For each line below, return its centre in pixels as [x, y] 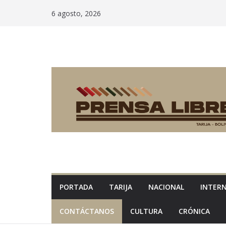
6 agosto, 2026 [76, 13]
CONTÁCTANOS [87, 211]
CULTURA [146, 211]
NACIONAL [166, 187]
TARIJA [121, 187]
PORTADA [76, 187]
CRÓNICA [194, 211]
